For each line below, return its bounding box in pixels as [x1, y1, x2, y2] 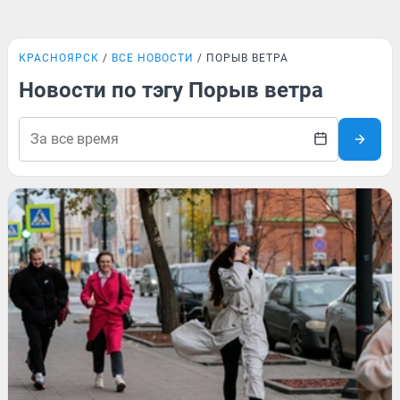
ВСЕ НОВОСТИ [112, 52, 194, 64]
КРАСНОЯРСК [19, 52, 99, 64]
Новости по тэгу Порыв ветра [19, 78, 323, 103]
